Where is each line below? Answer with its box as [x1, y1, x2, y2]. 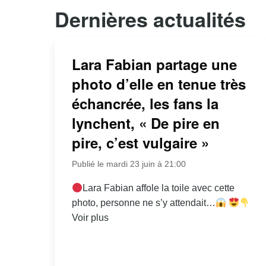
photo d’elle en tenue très [71, 74, 246, 94]
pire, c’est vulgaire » [71, 132, 209, 153]
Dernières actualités [55, 4, 246, 33]
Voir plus [71, 213, 109, 223]
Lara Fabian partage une [71, 54, 237, 75]
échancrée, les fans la [71, 93, 218, 114]
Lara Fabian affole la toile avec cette [83, 183, 235, 194]
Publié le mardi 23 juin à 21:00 [71, 159, 186, 169]
